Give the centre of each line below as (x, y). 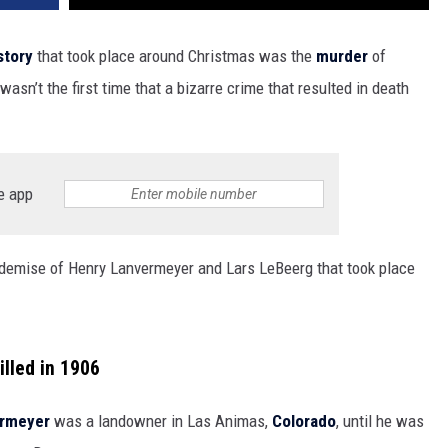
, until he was (380, 420)
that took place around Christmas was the (176, 56)
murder (344, 56)
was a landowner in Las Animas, (161, 420)
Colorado (304, 420)
